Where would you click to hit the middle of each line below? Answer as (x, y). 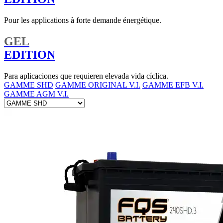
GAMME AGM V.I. (36, 94)
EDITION (30, 55)
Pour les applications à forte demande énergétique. (83, 20)
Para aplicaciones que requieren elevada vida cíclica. (86, 76)
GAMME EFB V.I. (173, 85)
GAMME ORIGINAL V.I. (98, 85)
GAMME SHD (29, 85)
